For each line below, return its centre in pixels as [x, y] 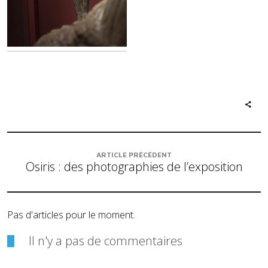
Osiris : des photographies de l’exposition [134, 167]
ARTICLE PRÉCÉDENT [134, 155]
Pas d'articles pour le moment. [71, 215]
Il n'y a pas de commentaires [106, 241]
